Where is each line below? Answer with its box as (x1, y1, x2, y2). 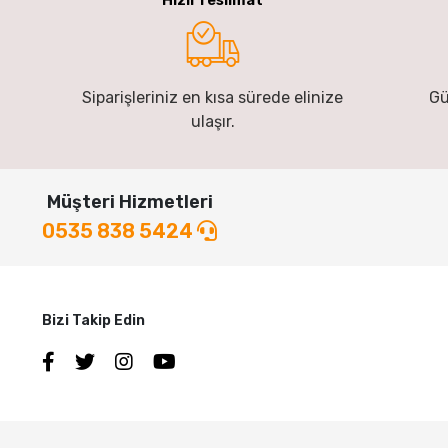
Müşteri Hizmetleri (46, 190, 213, 213)
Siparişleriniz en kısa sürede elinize (82, 87, 344, 107)
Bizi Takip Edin (42, 311, 145, 329)
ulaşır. (190, 111, 235, 131)
